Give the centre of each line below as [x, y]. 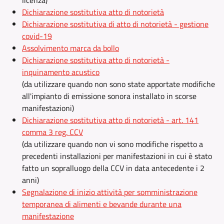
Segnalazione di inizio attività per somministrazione [110, 192]
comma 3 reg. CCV [52, 132]
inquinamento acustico [61, 72]
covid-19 [37, 36]
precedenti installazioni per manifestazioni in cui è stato [117, 156]
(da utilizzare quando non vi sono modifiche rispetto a [112, 144]
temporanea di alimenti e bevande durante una [102, 204]
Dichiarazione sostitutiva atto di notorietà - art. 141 [110, 120]
